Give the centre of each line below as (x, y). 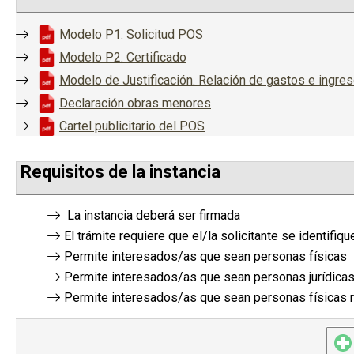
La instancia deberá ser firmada (152, 216)
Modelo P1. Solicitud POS (131, 35)
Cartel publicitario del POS (132, 126)
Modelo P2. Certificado (123, 58)
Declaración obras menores (135, 104)
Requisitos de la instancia (121, 172)
